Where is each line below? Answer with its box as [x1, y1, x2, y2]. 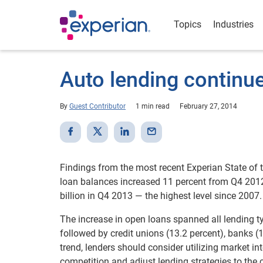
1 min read [136, 102, 170, 110]
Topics [174, 19, 201, 30]
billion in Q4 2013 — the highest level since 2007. [60, 190, 262, 201]
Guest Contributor [69, 102, 126, 110]
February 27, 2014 [180, 102, 237, 110]
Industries [213, 19, 254, 30]
